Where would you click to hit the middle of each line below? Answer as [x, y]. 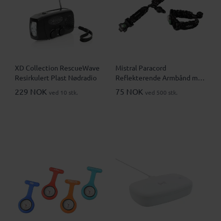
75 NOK [130, 92]
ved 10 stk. [63, 92]
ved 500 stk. [161, 92]
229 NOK [32, 92]
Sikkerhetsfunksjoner [148, 88]
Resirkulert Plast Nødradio [56, 78]
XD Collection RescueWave [57, 68]
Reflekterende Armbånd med [161, 78]
